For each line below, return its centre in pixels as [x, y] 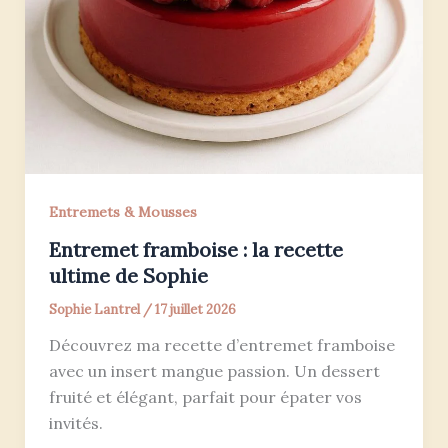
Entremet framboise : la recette [195, 249]
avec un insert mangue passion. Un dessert [214, 370]
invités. [75, 422]
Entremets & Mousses [122, 211]
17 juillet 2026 [195, 309]
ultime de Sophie [128, 275]
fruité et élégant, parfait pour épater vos [205, 396]
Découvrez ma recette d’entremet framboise [221, 344]
